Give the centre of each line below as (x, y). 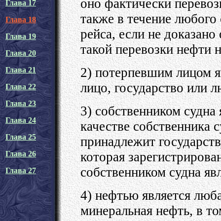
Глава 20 (21, 53)
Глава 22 (21, 87)
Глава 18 (21, 19)
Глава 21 (21, 70)
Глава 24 (21, 120)
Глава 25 (21, 137)
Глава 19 (21, 36)
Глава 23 (21, 103)
